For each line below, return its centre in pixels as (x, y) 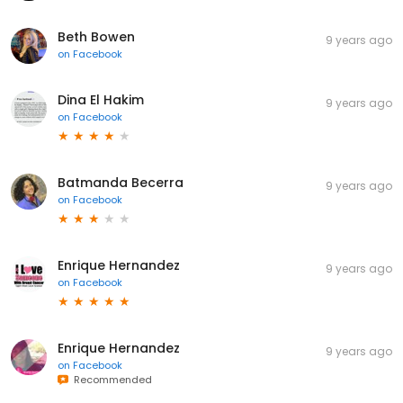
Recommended (110, 379)
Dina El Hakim (101, 99)
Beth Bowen (96, 36)
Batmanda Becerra (121, 182)
